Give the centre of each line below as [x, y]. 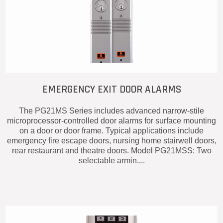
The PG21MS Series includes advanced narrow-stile [111, 111]
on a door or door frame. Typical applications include [111, 130]
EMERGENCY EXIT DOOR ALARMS [111, 89]
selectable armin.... [111, 160]
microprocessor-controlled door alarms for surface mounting [111, 120]
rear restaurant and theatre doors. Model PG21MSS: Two [111, 150]
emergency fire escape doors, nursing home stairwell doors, [111, 140]
